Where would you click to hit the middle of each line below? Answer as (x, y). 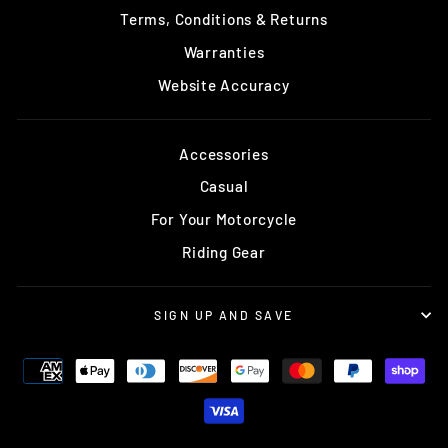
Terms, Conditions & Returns (224, 19)
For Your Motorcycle (224, 219)
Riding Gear (224, 252)
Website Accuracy (224, 84)
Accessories (224, 153)
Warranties (224, 52)
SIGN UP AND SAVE (224, 314)
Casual (224, 186)
